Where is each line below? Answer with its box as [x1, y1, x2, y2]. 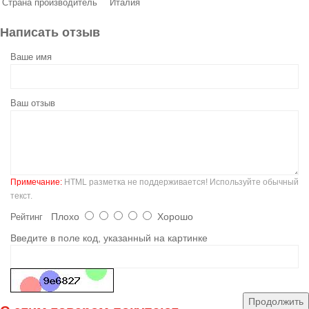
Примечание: [10, 177, 62, 188]
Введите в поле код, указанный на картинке [10, 232, 208, 244]
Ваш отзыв [10, 98, 55, 109]
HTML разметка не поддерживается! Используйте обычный [62, 177, 299, 188]
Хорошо [152, 211, 193, 223]
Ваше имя [10, 52, 52, 63]
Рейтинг [10, 212, 43, 223]
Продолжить [248, 296, 303, 308]
